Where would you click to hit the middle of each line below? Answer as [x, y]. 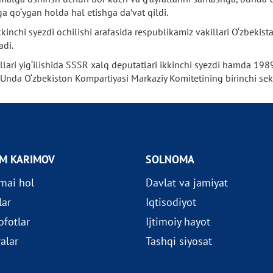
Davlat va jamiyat [186, 183]
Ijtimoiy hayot [178, 222]
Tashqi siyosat [179, 241]
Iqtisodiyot [171, 202]
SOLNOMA [170, 159]
